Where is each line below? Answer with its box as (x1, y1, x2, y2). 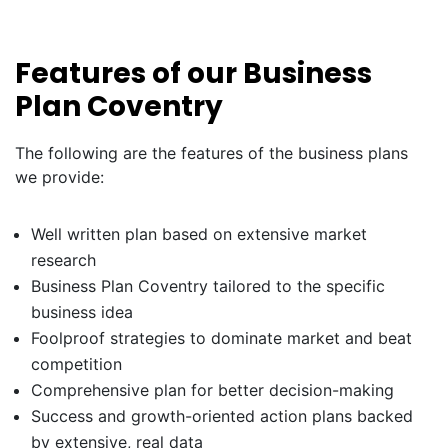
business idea (31, 302, 133, 322)
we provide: (15, 167, 104, 187)
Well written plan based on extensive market (31, 224, 367, 244)
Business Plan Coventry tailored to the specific (31, 276, 385, 296)
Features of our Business (15, 54, 372, 93)
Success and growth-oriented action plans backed (31, 406, 413, 426)
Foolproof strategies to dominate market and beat (31, 328, 412, 348)
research (31, 250, 96, 270)
